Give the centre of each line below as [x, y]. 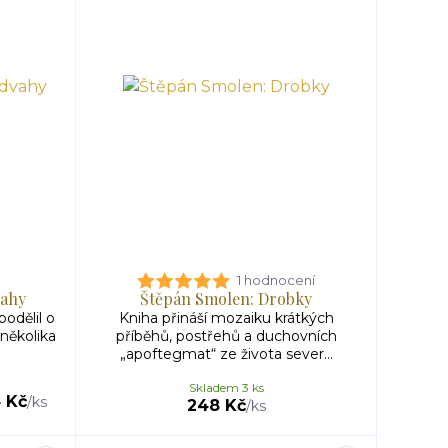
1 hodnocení [276, 280]
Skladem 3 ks [226, 387]
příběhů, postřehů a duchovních [226, 336]
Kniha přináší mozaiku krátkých [226, 318]
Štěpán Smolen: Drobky [226, 298]
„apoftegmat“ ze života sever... [226, 354]
